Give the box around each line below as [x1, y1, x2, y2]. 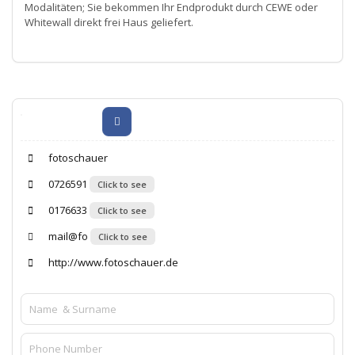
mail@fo [46, 228, 88, 243]
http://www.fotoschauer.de [46, 254, 178, 269]
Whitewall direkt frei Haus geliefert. [25, 14, 193, 29]
